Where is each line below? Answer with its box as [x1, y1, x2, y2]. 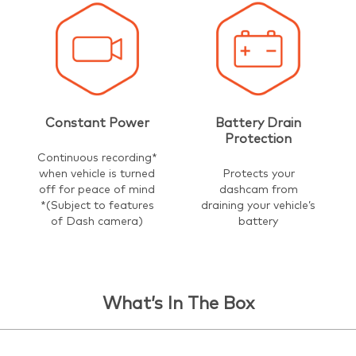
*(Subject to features [40, 199, 154, 211]
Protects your [222, 168, 295, 180]
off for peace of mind [39, 184, 156, 195]
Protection [225, 132, 292, 145]
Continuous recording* [37, 152, 157, 164]
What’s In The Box [102, 295, 254, 313]
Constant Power [44, 116, 149, 130]
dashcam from [219, 184, 298, 195]
